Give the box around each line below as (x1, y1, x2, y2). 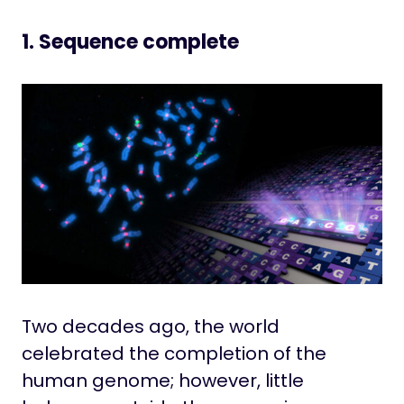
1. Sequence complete (22, 27, 239, 56)
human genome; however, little (22, 367, 304, 393)
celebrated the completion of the (22, 340, 326, 366)
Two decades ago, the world (22, 313, 280, 339)
